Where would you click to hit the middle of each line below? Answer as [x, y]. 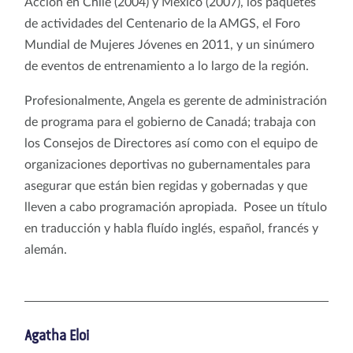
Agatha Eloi [57, 336]
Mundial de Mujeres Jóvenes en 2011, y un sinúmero [169, 45]
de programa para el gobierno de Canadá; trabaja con [170, 122]
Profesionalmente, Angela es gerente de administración [176, 100]
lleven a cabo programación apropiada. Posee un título [176, 207]
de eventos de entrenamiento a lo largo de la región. [175, 66]
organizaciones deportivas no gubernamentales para [167, 164]
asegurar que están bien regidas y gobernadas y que [166, 186]
